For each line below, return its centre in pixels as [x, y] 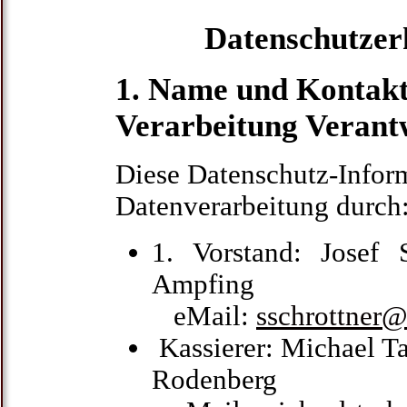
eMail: [204, 316]
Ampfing [203, 284]
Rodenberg [214, 380]
